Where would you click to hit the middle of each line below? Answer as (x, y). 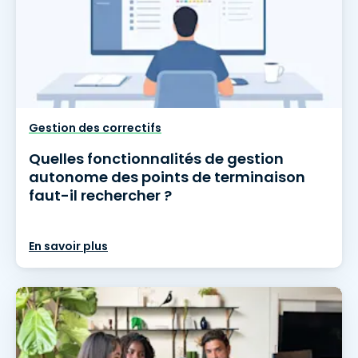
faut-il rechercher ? (100, 195)
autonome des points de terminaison (167, 177)
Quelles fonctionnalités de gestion (156, 159)
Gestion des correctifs (95, 128)
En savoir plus (68, 246)
